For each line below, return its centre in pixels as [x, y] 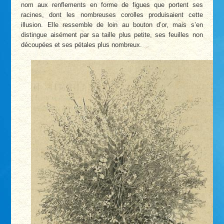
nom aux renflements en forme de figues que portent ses [112, 5]
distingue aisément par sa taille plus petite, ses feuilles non [112, 35]
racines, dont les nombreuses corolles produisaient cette [112, 15]
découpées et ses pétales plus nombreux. [82, 45]
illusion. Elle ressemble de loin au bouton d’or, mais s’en [112, 25]
